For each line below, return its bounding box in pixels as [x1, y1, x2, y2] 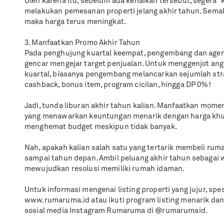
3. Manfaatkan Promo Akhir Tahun [24, 39, 140, 47]
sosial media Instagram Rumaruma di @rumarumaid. [24, 207, 208, 215]
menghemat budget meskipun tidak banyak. [24, 123, 177, 131]
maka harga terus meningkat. [24, 18, 126, 26]
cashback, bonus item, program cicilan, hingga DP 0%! [24, 81, 211, 89]
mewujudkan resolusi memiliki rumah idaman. [24, 165, 185, 173]
